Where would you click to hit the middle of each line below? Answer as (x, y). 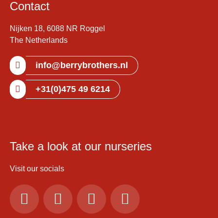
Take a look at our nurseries (81, 146)
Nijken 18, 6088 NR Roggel (57, 28)
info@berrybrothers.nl (82, 65)
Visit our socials (37, 168)
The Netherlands (39, 40)
